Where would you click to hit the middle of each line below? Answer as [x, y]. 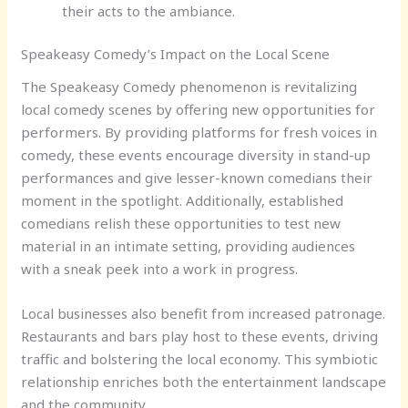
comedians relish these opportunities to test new [181, 223]
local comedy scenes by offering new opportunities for [199, 109]
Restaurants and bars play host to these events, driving [200, 336]
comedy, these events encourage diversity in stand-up [196, 154]
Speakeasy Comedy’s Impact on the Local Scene [176, 54]
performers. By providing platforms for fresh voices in [199, 132]
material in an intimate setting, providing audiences [189, 245]
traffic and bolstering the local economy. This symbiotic [200, 358]
